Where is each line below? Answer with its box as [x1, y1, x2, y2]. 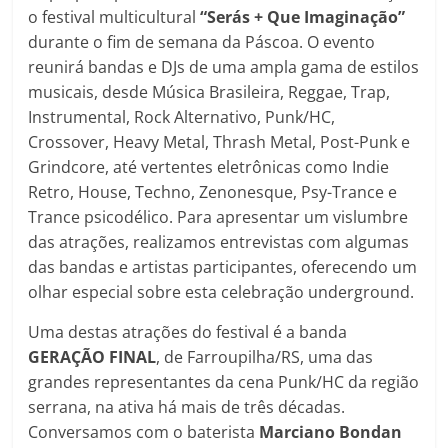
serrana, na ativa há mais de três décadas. [28, 395, 346, 418]
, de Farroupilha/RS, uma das [156, 345, 374, 368]
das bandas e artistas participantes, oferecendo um [28, 255, 418, 278]
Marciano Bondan [259, 420, 403, 443]
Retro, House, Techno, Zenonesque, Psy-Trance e [28, 180, 398, 203]
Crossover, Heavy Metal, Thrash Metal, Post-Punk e [28, 130, 411, 153]
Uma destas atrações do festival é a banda [28, 320, 348, 343]
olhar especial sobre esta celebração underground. [28, 280, 415, 303]
